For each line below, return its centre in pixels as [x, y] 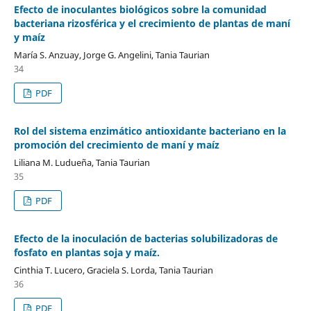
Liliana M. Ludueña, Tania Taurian [82, 163]
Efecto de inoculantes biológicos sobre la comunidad [140, 10]
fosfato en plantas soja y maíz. [86, 253]
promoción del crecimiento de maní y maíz [116, 145]
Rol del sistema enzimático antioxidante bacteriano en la [150, 131]
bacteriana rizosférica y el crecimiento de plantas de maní [152, 24]
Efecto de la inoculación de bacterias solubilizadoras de [145, 239]
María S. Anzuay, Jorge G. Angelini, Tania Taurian [111, 55]
